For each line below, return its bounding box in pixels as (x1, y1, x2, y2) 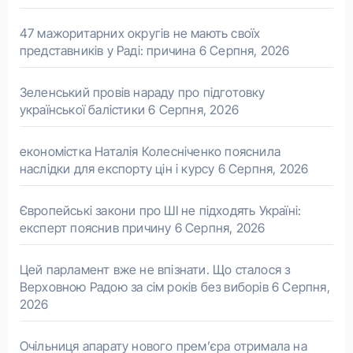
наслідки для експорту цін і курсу (19, 160, 215, 176)
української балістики (19, 101, 145, 117)
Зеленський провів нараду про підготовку (19, 84, 266, 100)
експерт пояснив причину (19, 219, 172, 236)
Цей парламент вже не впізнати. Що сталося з (19, 261, 291, 277)
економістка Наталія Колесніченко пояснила (19, 143, 281, 159)
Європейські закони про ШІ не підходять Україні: (19, 202, 302, 218)
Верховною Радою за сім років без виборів (19, 278, 269, 295)
